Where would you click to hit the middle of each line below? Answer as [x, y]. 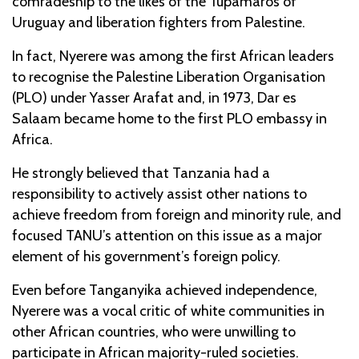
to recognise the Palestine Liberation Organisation [169, 77]
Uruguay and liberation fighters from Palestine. [159, 22]
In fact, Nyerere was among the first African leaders [173, 56]
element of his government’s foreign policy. [146, 256]
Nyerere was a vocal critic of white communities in [168, 311]
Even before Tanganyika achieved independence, [165, 290]
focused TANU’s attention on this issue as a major [167, 235]
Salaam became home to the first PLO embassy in [169, 118]
